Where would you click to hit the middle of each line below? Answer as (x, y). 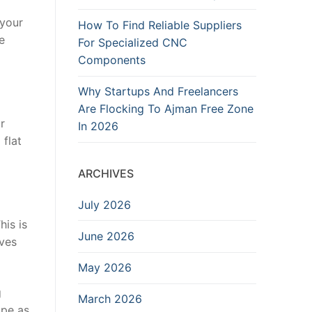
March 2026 (110, 299)
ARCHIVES (106, 173)
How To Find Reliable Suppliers (160, 25)
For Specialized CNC (133, 42)
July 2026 (104, 204)
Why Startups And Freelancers (158, 92)
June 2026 (106, 236)
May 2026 (105, 268)
